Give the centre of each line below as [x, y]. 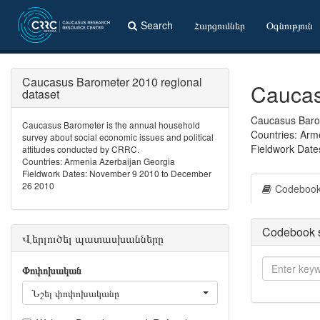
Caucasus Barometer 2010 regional [112, 82]
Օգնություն [290, 25]
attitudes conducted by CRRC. [81, 149]
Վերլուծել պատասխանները [93, 238]
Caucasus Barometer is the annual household [111, 125]
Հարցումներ [220, 25]
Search [157, 25]
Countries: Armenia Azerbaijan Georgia [99, 161]
